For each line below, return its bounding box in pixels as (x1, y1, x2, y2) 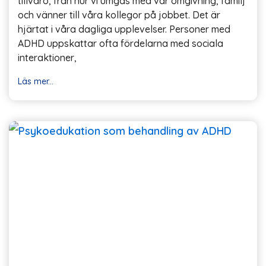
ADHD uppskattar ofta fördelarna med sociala (18, 37, 223, 50)
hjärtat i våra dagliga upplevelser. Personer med (18, 23, 230, 36)
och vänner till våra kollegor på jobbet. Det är (18, 9, 220, 21)
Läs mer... (18, 76, 53, 87)
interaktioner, (18, 52, 77, 64)
